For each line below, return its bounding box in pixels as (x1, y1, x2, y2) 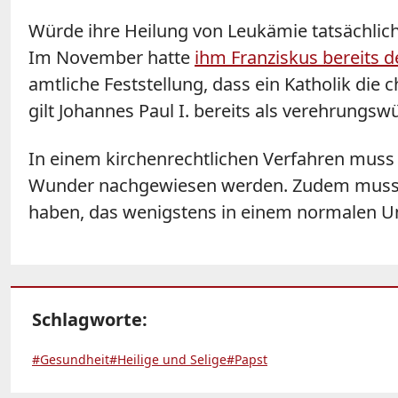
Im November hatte (28, 45, 195, 70)
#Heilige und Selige (109, 351, 227, 369)
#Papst (227, 351, 267, 369)
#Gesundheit (32, 351, 109, 369)
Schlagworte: (32, 307, 147, 332)
